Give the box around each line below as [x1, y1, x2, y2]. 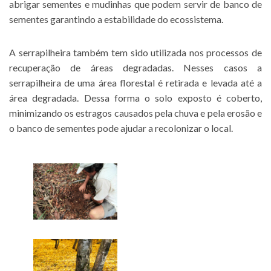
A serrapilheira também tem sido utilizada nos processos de [9, 46, 262, 58]
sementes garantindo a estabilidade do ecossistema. [9, 13, 223, 25]
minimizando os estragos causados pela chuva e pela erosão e [9, 106, 262, 119]
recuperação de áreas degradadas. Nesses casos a [9, 61, 262, 73]
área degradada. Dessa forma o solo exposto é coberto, [9, 91, 262, 103]
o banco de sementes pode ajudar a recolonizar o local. [9, 122, 233, 134]
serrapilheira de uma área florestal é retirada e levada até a [9, 76, 262, 88]
